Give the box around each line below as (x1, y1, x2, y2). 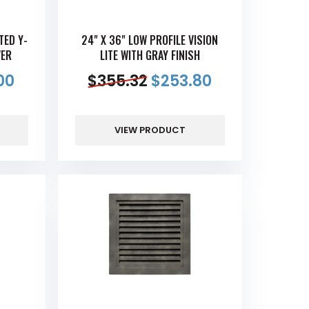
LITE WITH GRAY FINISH (99, 47, 200, 64)
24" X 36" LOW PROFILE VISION (81, 32, 219, 49)
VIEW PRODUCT (114, 123, 186, 137)
